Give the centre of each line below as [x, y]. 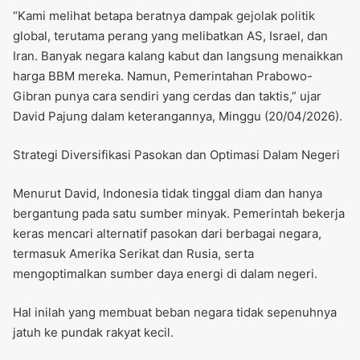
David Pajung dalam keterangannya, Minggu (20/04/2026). [178, 117]
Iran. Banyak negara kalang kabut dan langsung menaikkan [178, 56]
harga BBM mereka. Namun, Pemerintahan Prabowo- [163, 76]
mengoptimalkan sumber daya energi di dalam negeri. [165, 274]
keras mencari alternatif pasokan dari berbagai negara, [167, 234]
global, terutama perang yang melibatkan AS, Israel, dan [170, 36]
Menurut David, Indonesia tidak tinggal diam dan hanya [168, 194]
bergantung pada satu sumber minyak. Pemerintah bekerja [179, 214]
